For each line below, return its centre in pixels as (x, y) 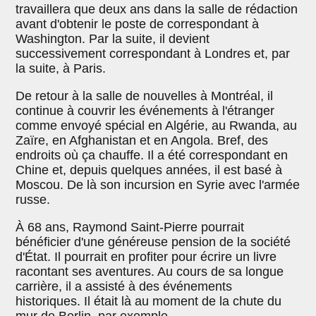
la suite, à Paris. (61, 69)
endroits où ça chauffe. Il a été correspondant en (152, 156)
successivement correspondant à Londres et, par (153, 54)
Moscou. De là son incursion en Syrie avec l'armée (158, 185)
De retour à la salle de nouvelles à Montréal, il (145, 96)
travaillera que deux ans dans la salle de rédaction (157, 10)
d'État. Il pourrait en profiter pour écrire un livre (146, 257)
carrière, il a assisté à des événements (124, 287)
